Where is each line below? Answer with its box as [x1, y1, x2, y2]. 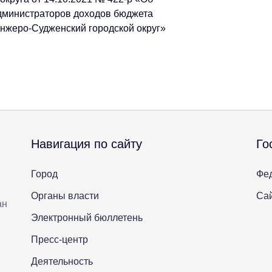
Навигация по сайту [31, 137, 143, 151]
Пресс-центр [31, 234, 89, 245]
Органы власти [31, 191, 100, 202]
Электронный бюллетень [31, 212, 143, 223]
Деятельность [31, 256, 93, 267]
